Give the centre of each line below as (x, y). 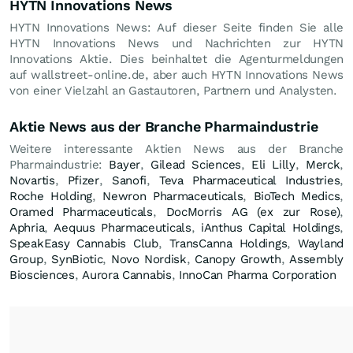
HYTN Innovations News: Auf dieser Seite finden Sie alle (176, 28)
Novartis (32, 180)
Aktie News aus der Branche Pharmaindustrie (164, 126)
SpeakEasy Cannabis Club (84, 243)
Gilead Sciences (195, 165)
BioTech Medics (297, 196)
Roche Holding (51, 196)
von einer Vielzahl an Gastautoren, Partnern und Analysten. (173, 91)
